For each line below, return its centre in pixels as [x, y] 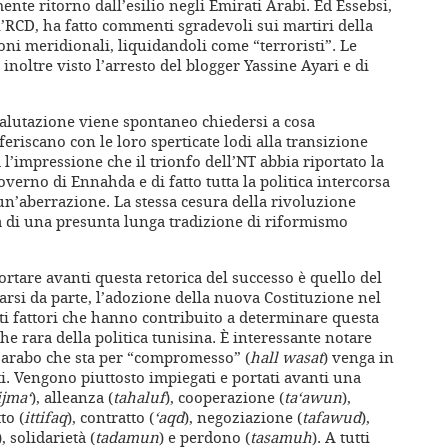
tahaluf [139, 397]
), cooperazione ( [224, 397]
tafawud [331, 417]
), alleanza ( [72, 397]
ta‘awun [313, 397]
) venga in [358, 357]
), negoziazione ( [243, 417]
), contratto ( [110, 417]
